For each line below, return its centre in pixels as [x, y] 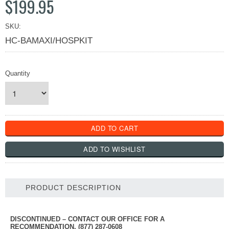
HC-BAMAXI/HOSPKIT [49, 40]
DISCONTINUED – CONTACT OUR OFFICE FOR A [87, 219]
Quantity [18, 73]
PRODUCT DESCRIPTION [73, 187]
